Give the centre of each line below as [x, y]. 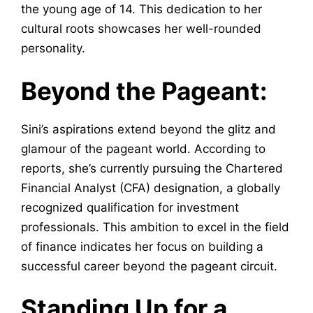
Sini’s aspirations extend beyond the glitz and [148, 129]
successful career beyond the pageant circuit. [149, 266]
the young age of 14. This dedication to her [141, 9]
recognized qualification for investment [130, 207]
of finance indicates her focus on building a [142, 246]
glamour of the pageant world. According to [143, 148]
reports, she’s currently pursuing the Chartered [152, 168]
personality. [53, 49]
